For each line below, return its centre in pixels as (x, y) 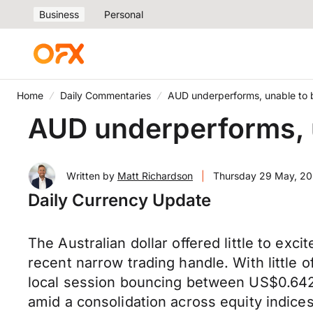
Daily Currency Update (119, 200)
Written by (92, 176)
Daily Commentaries (105, 95)
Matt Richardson (155, 176)
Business (59, 14)
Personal (124, 14)
